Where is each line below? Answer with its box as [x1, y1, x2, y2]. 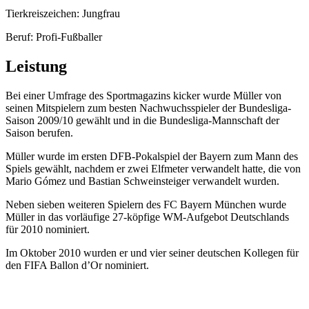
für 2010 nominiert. [6, 223, 90, 235]
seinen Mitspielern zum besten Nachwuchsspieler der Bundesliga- [6, 101, 291, 114]
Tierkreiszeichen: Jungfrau [6, 7, 120, 19]
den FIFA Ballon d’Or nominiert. [6, 259, 149, 271]
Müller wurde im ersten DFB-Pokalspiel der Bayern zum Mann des [6, 150, 298, 162]
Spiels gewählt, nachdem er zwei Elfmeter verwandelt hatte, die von [6, 162, 301, 175]
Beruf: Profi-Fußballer [6, 30, 102, 43]
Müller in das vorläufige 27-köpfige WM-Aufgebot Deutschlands [6, 210, 289, 223]
